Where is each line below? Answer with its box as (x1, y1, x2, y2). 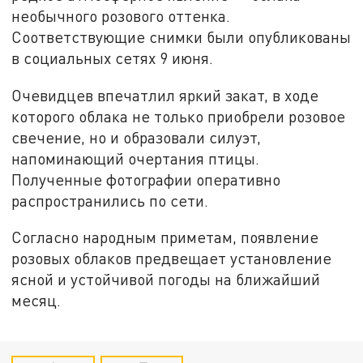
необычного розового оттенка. (11, 6, 231, 25)
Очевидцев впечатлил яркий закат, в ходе (11, 85, 319, 105)
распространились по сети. (11, 190, 209, 210)
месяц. (11, 291, 62, 310)
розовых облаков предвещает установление (11, 249, 332, 268)
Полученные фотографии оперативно (11, 169, 281, 189)
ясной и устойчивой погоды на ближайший (11, 270, 321, 289)
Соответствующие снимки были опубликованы (11, 27, 352, 46)
